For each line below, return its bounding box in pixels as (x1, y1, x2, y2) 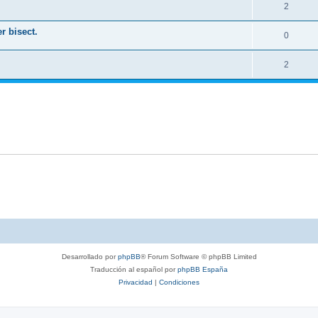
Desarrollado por (61, 252, 118, 261)
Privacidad (119, 278, 153, 286)
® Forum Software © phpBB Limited (140, 252, 257, 261)
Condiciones (159, 278, 199, 286)
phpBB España (177, 265, 228, 273)
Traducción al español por (90, 265, 177, 273)
